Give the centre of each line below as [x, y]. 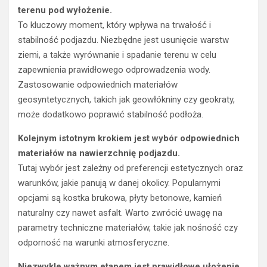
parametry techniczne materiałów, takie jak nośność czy [128, 228]
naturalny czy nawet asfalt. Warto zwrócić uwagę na [120, 213]
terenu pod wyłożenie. [65, 10]
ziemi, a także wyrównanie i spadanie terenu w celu [117, 55]
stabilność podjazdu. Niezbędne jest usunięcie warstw [123, 40]
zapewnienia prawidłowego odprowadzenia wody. [114, 70]
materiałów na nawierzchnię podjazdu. [99, 153]
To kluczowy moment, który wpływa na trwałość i [114, 25]
